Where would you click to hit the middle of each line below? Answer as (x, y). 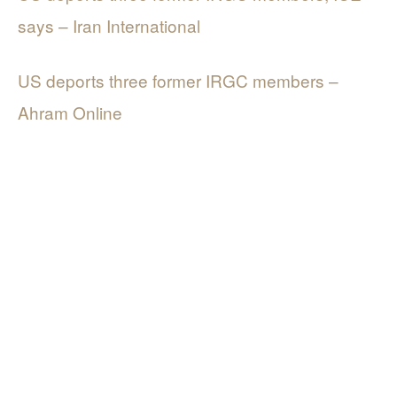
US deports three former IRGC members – (178, 81)
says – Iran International (109, 26)
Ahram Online (70, 113)
